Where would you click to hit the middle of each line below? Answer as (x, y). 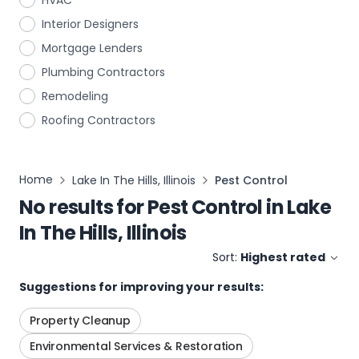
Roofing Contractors (99, 120)
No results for (82, 207)
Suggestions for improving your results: (141, 287)
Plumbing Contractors (103, 72)
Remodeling (75, 96)
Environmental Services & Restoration (136, 346)
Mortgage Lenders (92, 48)
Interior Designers (90, 24)
